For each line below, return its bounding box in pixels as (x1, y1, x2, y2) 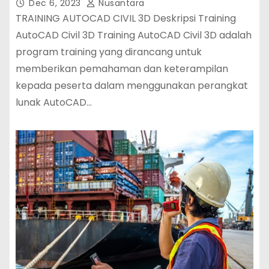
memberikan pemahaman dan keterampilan (16, 61, 228, 76)
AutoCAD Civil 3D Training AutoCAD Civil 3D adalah (16, 28, 252, 42)
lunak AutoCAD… (16, 95, 92, 109)
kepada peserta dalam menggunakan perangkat (16, 78, 248, 92)
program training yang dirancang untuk (16, 44, 202, 59)
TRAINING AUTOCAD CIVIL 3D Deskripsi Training (16, 11, 236, 25)
